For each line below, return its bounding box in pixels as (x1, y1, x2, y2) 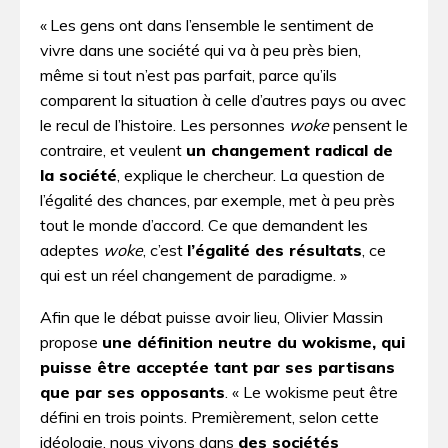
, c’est (143, 239, 187, 260)
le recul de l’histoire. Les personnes (40, 114, 289, 135)
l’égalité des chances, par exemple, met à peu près (40, 189, 395, 210)
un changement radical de (186, 139, 393, 160)
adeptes (40, 239, 103, 260)
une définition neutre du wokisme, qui (102, 332, 405, 353)
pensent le (329, 114, 408, 135)
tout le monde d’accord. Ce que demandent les (40, 214, 368, 235)
